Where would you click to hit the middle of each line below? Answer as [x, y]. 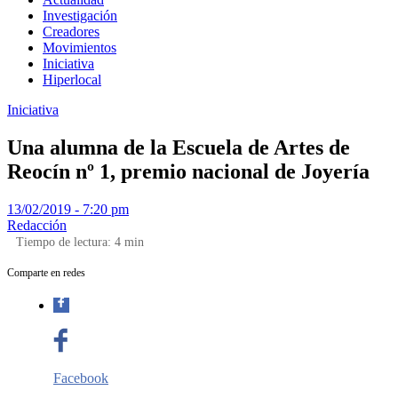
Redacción [37, 225]
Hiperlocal [72, 80]
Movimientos [80, 48]
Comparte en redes [46, 272]
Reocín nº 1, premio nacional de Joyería [188, 171]
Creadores [71, 32]
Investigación [80, 16]
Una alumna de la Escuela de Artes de [179, 147]
